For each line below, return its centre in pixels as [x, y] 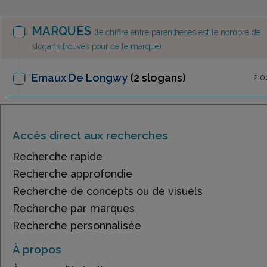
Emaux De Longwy [80, 77]
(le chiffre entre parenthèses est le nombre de [177, 32]
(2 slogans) [158, 77]
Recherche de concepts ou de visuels [108, 191]
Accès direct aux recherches [90, 135]
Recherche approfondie [72, 173]
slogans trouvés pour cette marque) [97, 46]
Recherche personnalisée [77, 225]
